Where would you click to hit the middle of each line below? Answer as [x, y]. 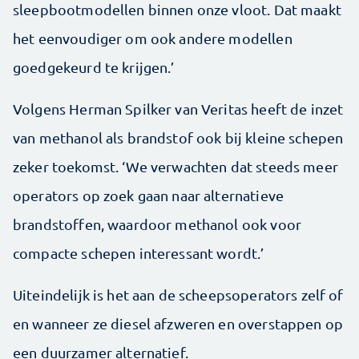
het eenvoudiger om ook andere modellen [153, 38]
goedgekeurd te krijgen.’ [94, 67]
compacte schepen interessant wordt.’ [139, 253]
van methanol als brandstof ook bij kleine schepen [178, 138]
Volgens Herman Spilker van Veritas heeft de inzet [178, 109]
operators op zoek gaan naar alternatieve [148, 196]
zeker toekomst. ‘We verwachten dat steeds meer [175, 167]
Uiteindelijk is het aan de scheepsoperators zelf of [178, 295]
